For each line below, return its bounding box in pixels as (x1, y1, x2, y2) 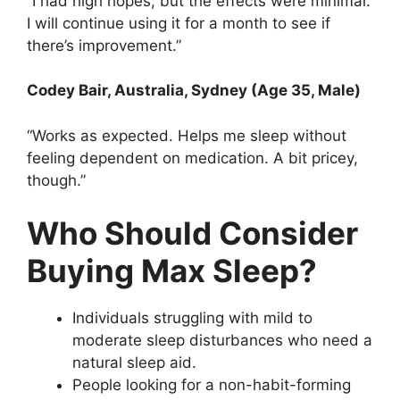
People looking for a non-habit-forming (72, 376, 351, 395)
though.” (27, 171, 86, 189)
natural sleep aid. (72, 354, 196, 372)
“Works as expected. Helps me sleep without (27, 126, 346, 145)
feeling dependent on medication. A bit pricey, (27, 148, 358, 167)
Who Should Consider (27, 214, 358, 253)
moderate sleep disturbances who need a (72, 331, 372, 350)
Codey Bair (27, 81, 107, 100)
